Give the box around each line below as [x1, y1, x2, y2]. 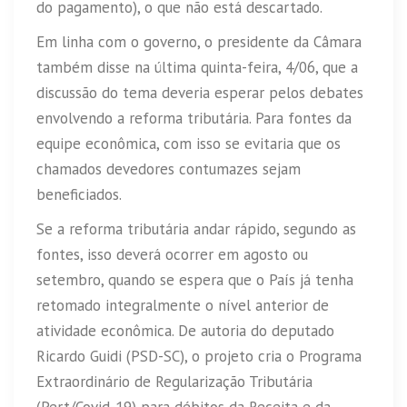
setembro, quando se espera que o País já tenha [36, 269, 353, 290]
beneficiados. [36, 184, 122, 204]
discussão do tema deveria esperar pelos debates [36, 82, 363, 103]
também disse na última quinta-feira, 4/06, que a [36, 56, 358, 77]
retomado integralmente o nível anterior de [36, 294, 329, 315]
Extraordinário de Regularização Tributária [36, 371, 313, 392]
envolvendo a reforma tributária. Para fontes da [36, 107, 352, 128]
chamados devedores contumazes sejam [36, 158, 301, 179]
